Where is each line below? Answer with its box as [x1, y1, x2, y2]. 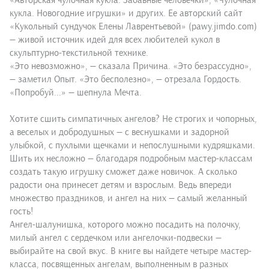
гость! [10, 206, 33, 217]
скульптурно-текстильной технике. [10, 47, 148, 59]
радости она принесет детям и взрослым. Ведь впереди [10, 180, 232, 191]
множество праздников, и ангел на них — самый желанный [10, 193, 247, 204]
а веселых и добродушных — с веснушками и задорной [10, 127, 229, 138]
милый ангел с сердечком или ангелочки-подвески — [10, 232, 222, 244]
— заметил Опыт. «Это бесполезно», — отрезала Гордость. [10, 74, 241, 85]
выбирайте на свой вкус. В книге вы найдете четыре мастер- [10, 246, 252, 257]
